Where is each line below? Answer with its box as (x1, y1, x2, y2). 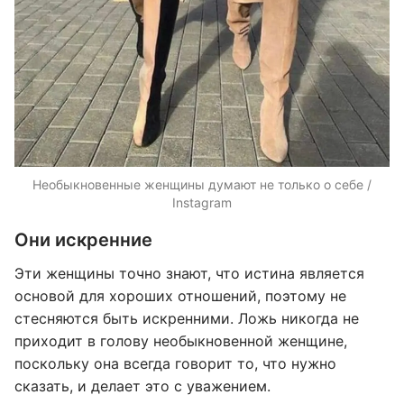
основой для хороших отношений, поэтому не (14, 287, 346, 306)
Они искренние (14, 229, 152, 252)
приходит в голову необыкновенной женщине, (14, 332, 347, 351)
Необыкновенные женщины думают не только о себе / (32, 177, 372, 193)
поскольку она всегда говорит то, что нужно (14, 354, 336, 373)
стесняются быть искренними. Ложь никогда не (14, 309, 359, 328)
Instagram (172, 195, 232, 211)
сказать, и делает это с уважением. (14, 377, 271, 396)
